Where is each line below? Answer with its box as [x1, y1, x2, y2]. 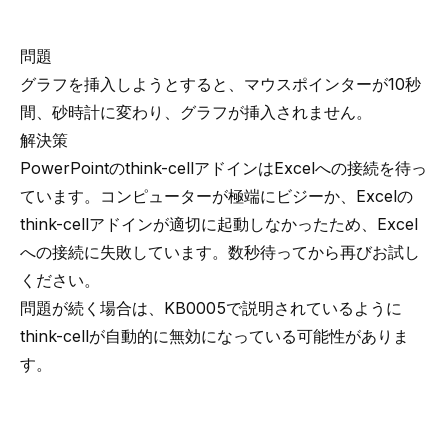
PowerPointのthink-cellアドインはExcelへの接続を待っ [20, 158, 427, 178]
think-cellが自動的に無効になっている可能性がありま [20, 326, 409, 346]
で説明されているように [226, 298, 402, 318]
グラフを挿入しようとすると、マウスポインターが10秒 [20, 74, 421, 94]
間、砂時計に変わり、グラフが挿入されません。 [20, 102, 372, 122]
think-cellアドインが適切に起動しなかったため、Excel [20, 214, 418, 234]
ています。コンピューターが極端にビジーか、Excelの [20, 186, 413, 206]
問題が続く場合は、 [20, 298, 164, 318]
